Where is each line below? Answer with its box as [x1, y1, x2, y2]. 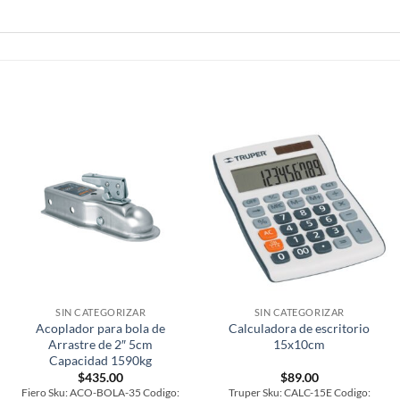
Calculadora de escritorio [229, 320, 371, 336]
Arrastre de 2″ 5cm [48, 336, 154, 352]
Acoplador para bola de [36, 320, 166, 336]
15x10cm [273, 336, 326, 352]
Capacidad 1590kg [49, 352, 153, 368]
